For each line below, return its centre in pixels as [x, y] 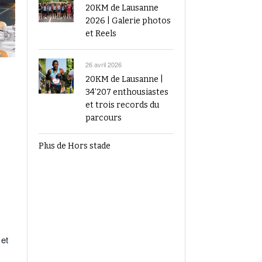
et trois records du [122, 105]
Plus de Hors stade [75, 146]
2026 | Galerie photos [128, 21]
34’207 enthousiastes [127, 92]
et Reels [101, 34]
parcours [104, 118]
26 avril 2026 [104, 64]
